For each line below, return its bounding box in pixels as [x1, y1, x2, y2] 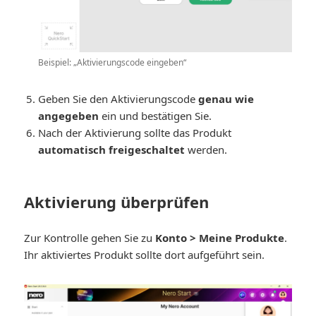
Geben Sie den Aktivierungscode [38, 92, 199, 107]
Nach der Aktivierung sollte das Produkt [38, 126, 232, 140]
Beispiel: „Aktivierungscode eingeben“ [38, 56, 187, 69]
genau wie [198, 92, 255, 107]
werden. [185, 142, 228, 157]
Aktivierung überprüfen [24, 191, 209, 213]
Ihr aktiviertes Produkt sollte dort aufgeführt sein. [24, 248, 265, 262]
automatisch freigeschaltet [38, 142, 186, 157]
